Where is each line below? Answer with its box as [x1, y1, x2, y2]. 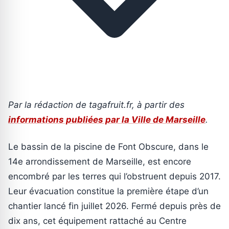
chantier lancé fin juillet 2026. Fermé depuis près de [8, 200, 221, 211]
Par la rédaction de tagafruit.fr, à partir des [8, 99, 185, 110]
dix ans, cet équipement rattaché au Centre [8, 215, 187, 226]
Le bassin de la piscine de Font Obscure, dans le [8, 141, 209, 152]
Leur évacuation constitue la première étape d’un [8, 186, 209, 196]
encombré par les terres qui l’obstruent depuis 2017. [8, 171, 221, 181]
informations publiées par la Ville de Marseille [8, 114, 205, 125]
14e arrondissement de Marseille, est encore [8, 156, 191, 167]
